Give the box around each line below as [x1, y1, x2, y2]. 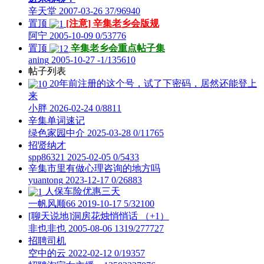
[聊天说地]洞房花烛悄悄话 [28, 211, 138, 221]
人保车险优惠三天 [42, 186, 120, 196]
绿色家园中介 [28, 128, 85, 138]
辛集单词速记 [28, 115, 85, 126]
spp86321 [28, 152, 65, 162]
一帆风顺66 [28, 199, 75, 209]
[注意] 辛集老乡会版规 [66, 18, 159, 28]
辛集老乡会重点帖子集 [71, 43, 165, 53]
